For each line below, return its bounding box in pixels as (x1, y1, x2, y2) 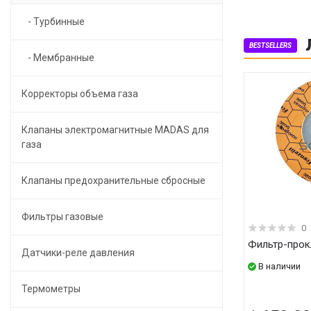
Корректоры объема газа (22, 88, 138, 99)
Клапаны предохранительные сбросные (22, 175, 205, 186)
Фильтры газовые (22, 211, 103, 222)
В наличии (258, 261, 301, 271)
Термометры (22, 283, 81, 294)
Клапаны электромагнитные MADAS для (22, 124, 209, 135)
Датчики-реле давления (22, 247, 135, 258)
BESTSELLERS (249, 42, 292, 50)
